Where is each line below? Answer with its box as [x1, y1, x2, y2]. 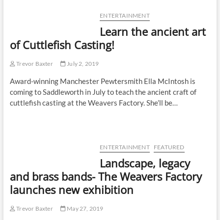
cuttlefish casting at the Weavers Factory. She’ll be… [9, 98, 178, 108]
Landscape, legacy [100, 156, 191, 171]
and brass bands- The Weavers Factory [9, 169, 202, 184]
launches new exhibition [9, 182, 134, 197]
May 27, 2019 [65, 205, 104, 213]
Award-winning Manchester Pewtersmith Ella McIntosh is [9, 77, 195, 86]
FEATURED [153, 143, 185, 151]
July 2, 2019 [65, 60, 99, 68]
